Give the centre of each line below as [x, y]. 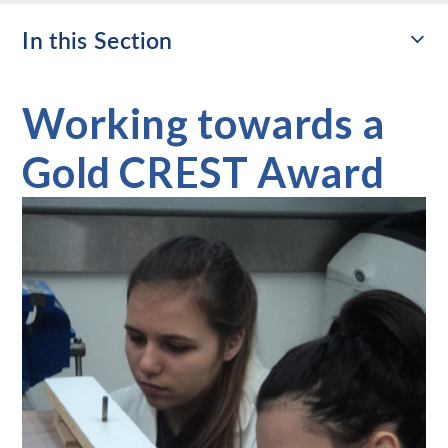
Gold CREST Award [203, 172]
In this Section [97, 40]
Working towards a [203, 123]
